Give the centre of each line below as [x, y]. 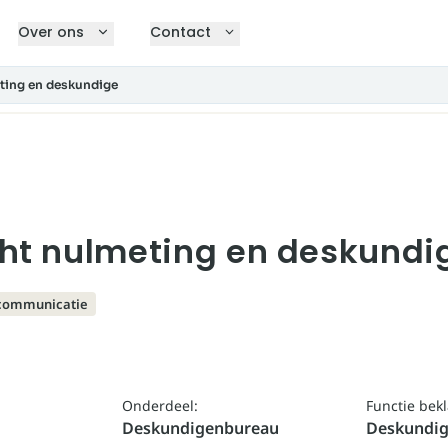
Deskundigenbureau [200, 428]
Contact [180, 32]
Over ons [51, 32]
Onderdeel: [159, 405]
